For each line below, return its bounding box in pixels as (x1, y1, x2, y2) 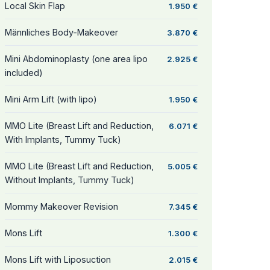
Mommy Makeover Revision (5, 201, 118, 212)
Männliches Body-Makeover (5, 27, 118, 37)
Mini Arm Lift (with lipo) (5, 94, 97, 104)
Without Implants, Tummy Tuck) (5, 175, 134, 185)
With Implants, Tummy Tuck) (5, 134, 121, 145)
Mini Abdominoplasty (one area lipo (5, 54, 148, 64)
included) (5, 67, 43, 78)
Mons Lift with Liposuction (5, 254, 111, 265)
